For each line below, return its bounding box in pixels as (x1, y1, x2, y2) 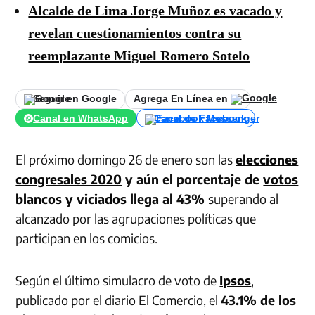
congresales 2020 (15, 171, 122, 188)
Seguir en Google (33, 94, 117, 105)
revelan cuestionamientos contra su (28, 25, 242, 41)
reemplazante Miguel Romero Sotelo (28, 47, 250, 63)
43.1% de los (221, 292, 297, 309)
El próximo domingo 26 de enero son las (15, 151, 236, 168)
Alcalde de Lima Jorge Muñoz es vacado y (28, 2, 283, 18)
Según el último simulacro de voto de (15, 272, 220, 289)
